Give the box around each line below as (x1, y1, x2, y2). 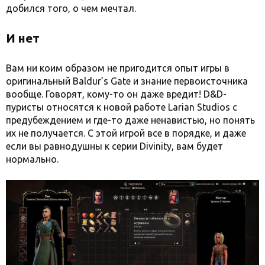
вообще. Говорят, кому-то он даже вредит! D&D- (6, 89, 227, 100)
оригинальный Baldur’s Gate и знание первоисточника (6, 76, 248, 87)
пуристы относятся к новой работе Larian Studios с (6, 102, 237, 113)
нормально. (6, 154, 59, 165)
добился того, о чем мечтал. (6, 3, 138, 14)
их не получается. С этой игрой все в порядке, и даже (6, 128, 246, 139)
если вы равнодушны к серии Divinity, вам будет (6, 141, 223, 152)
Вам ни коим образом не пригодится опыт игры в (6, 63, 230, 74)
